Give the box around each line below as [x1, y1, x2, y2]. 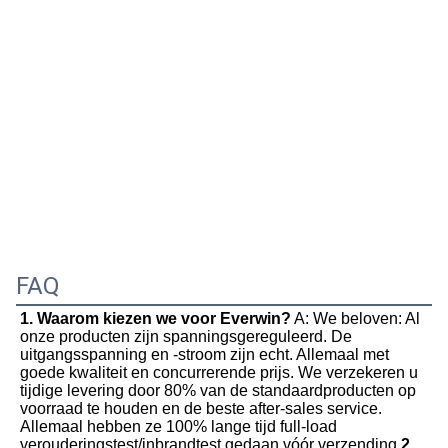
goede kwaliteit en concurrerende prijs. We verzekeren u [20, 364, 418, 381]
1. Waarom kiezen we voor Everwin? [20, 310, 291, 327]
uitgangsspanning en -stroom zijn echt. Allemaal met [20, 346, 389, 363]
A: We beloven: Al [291, 310, 420, 327]
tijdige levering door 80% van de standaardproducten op [20, 382, 416, 399]
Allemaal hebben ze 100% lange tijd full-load [20, 418, 337, 435]
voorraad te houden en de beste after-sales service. [20, 400, 382, 417]
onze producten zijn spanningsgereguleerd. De [20, 328, 352, 345]
